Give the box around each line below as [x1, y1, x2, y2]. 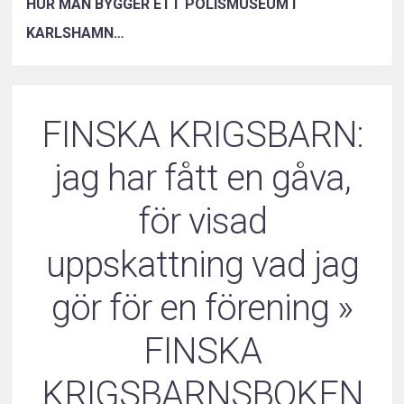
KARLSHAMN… [26, 24, 124, 42]
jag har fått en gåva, [53, 157, 351, 200]
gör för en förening [51, 287, 329, 330]
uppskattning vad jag [45, 243, 359, 287]
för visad [137, 200, 267, 243]
